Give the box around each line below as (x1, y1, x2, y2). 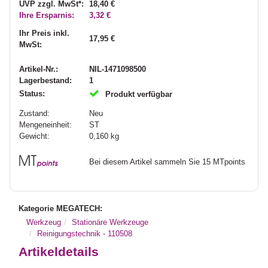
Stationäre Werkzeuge (72, 217, 149, 227)
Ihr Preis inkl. (19, 28, 70, 38)
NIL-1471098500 (89, 64, 147, 74)
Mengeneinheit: (19, 120, 72, 129)
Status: (19, 89, 45, 98)
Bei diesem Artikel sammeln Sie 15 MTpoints (89, 157, 246, 166)
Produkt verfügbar (105, 89, 173, 99)
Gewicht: (19, 131, 50, 141)
